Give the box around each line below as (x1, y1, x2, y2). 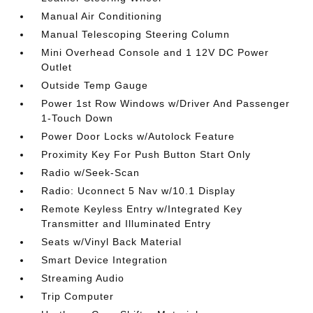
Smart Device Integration (41, 254, 168, 265)
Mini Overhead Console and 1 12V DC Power (41, 47, 270, 58)
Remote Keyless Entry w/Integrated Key (41, 203, 243, 214)
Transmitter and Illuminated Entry (41, 218, 212, 229)
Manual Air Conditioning (41, 10, 163, 22)
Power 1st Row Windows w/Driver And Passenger (41, 98, 291, 109)
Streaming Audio (41, 272, 125, 284)
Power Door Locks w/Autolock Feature (41, 131, 235, 142)
